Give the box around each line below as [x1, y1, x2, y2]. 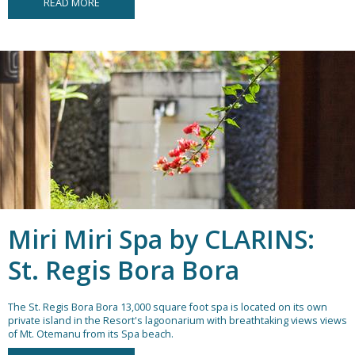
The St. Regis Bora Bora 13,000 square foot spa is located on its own [8, 300, 327, 315]
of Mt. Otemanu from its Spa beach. [8, 327, 174, 342]
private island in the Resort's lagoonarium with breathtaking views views [8, 314, 347, 328]
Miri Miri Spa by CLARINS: [8, 222, 315, 257]
